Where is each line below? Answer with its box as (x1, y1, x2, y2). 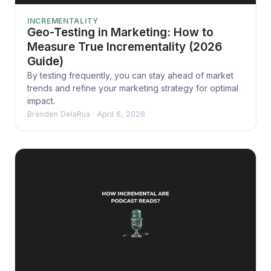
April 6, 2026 (97, 109, 145, 119)
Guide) (27, 54, 64, 69)
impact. (27, 96, 55, 106)
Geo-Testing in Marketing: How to (27, 25, 214, 40)
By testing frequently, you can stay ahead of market (27, 70, 233, 81)
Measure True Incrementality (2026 (27, 40, 222, 54)
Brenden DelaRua (27, 109, 90, 119)
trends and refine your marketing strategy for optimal (27, 83, 238, 94)
